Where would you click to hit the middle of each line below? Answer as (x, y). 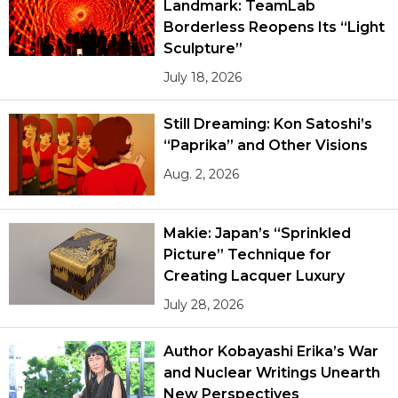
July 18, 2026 (203, 77)
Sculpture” (203, 48)
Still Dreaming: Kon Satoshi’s (268, 123)
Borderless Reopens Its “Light (274, 27)
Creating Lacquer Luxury (254, 276)
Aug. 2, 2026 (202, 174)
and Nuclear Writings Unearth (272, 373)
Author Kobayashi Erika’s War (271, 352)
